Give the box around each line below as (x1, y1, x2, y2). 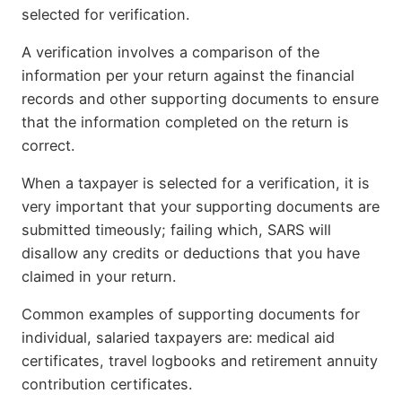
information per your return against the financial (22, 66, 354, 84)
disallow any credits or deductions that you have (22, 244, 360, 263)
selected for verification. (22, 4, 189, 23)
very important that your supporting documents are (22, 197, 380, 216)
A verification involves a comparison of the (22, 42, 319, 61)
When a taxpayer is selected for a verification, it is (22, 174, 370, 193)
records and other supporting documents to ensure (22, 89, 379, 108)
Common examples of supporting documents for (22, 305, 360, 324)
